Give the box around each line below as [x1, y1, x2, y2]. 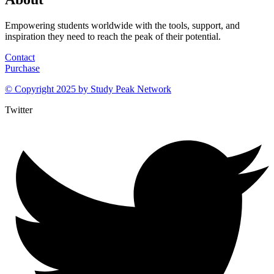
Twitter [5, 104, 32, 115]
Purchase [5, 62, 40, 73]
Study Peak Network [91, 83, 171, 94]
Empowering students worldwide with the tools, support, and [5, 20, 240, 31]
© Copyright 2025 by [5, 83, 91, 94]
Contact [5, 51, 35, 62]
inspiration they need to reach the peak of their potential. [5, 31, 221, 42]
